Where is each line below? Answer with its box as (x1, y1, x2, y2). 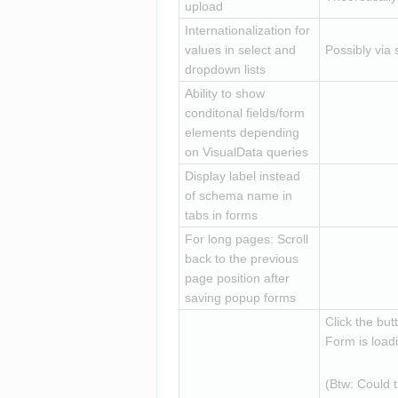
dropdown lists (184, 61, 266, 76)
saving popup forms (184, 290, 296, 305)
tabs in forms (184, 207, 258, 222)
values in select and (184, 42, 296, 57)
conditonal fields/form (184, 105, 305, 120)
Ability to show (184, 85, 265, 100)
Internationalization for (184, 22, 310, 37)
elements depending (184, 124, 299, 139)
